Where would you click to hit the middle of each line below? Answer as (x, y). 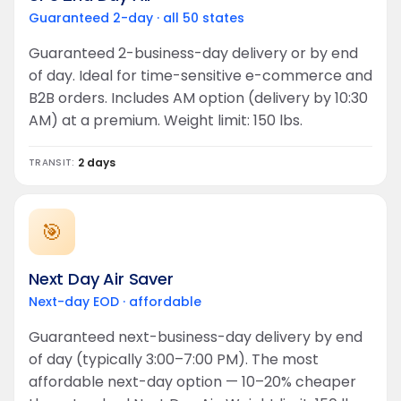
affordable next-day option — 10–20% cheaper (192, 382)
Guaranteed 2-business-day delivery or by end (193, 53)
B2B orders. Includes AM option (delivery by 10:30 (198, 98)
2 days (96, 162)
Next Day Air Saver (101, 279)
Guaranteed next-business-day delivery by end (196, 337)
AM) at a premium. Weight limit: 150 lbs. (166, 120)
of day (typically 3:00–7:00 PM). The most (174, 359)
